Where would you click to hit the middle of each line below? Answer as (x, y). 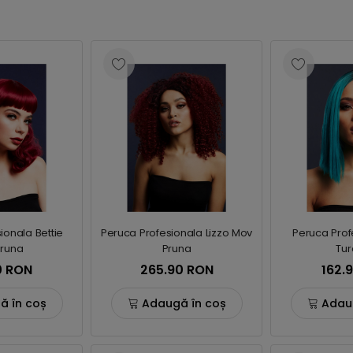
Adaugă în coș (184, 303)
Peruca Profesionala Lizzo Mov (176, 233)
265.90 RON (176, 270)
